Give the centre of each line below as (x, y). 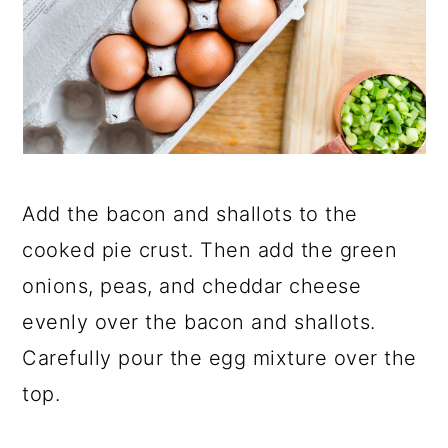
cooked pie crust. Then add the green (210, 250)
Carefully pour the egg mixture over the (219, 358)
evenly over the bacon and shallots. (199, 322)
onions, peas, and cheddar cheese (192, 286)
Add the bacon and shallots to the (190, 214)
